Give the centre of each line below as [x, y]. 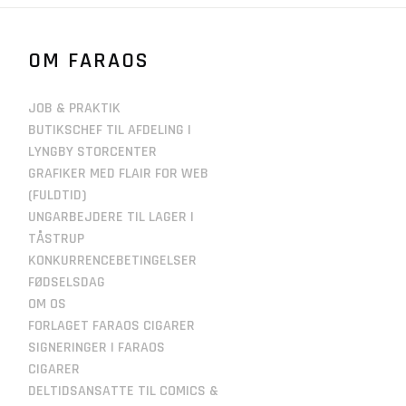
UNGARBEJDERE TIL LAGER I [111, 217]
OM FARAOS [89, 60]
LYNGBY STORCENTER [92, 151]
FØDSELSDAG [67, 282]
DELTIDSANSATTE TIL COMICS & [123, 391]
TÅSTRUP [56, 238]
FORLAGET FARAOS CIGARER [111, 325]
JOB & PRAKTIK [74, 108]
